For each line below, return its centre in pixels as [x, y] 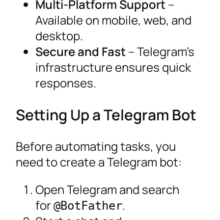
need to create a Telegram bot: [99, 162]
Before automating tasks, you [96, 146]
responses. [66, 82]
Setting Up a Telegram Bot [106, 115]
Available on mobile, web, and [113, 20]
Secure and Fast [81, 51]
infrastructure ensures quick [113, 67]
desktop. [59, 35]
